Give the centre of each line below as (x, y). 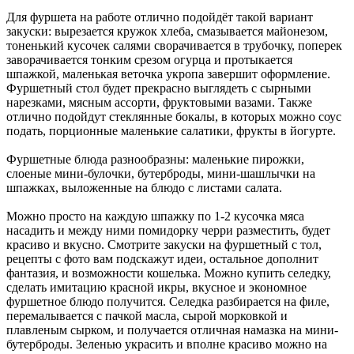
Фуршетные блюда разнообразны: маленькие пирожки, (155, 159)
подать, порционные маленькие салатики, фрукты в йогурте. (171, 130)
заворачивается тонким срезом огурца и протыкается (149, 59)
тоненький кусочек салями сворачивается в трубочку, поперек (174, 45)
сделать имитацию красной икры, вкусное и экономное (156, 287)
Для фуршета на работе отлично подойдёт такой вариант (160, 17)
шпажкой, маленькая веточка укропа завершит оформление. (168, 73)
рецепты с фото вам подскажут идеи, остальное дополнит (162, 258)
